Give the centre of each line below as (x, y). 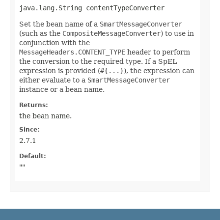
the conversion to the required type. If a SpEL (98, 62)
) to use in (177, 34)
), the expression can (159, 71)
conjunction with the (55, 43)
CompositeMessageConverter (111, 34)
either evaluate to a (53, 80)
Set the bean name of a (59, 24)
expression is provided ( (60, 71)
